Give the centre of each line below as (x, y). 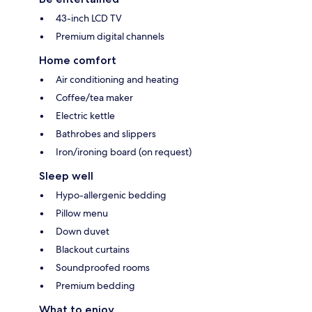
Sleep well (66, 175)
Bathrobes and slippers (106, 133)
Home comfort (78, 60)
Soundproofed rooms (103, 267)
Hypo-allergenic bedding (111, 195)
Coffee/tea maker (94, 97)
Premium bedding (95, 285)
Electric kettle (85, 115)
